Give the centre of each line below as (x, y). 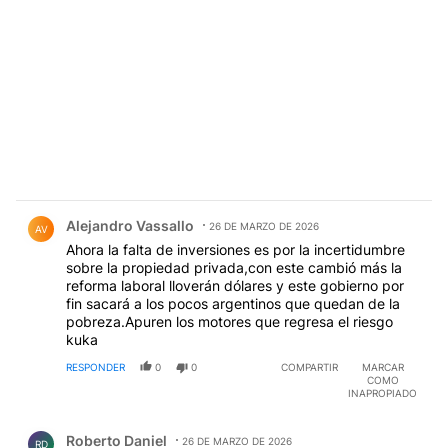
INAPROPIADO (382, 393)
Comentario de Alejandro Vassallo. (146, 211)
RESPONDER (95, 367)
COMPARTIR (309, 367)
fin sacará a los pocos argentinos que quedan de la (233, 304)
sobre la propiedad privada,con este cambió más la (234, 268)
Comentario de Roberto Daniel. (134, 426)
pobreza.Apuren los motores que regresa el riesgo (229, 322)
